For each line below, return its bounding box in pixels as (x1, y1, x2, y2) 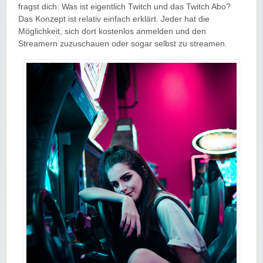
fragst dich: (18, 2, 62, 11)
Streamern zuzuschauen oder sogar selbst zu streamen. (18, 39, 230, 48)
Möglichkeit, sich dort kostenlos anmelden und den (18, 26, 206, 36)
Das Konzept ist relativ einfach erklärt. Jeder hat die (18, 14, 210, 23)
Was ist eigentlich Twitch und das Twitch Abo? (62, 2, 231, 11)
